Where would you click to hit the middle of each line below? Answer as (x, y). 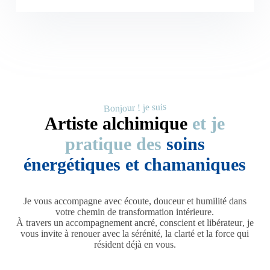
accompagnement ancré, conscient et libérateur (154, 222)
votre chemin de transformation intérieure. (135, 212)
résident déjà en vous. (135, 244)
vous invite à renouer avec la (76, 233)
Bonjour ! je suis (135, 107)
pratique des (115, 143)
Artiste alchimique (116, 123)
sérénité (146, 233)
